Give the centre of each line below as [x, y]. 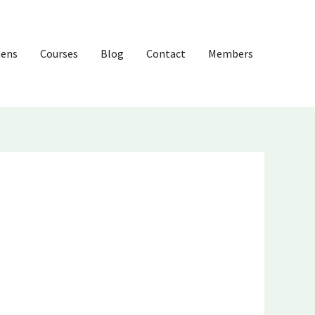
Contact [166, 53]
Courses [59, 53]
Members [231, 53]
